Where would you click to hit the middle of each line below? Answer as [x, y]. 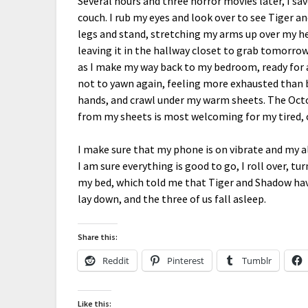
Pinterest [186, 261]
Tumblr [257, 261]
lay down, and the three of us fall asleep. [172, 199]
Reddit [116, 261]
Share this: [98, 237]
